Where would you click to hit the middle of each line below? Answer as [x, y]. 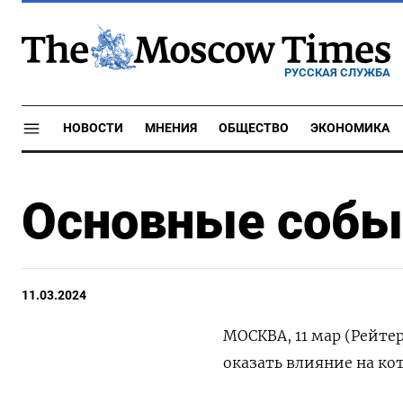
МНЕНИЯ [171, 128]
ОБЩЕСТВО [254, 128]
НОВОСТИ [93, 128]
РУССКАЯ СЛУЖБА [337, 72]
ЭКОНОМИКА [350, 128]
